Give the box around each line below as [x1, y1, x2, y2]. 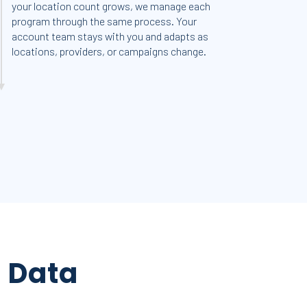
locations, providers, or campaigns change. [12, 45, 207, 58]
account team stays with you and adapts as [12, 29, 209, 42]
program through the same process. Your [12, 14, 197, 27]
